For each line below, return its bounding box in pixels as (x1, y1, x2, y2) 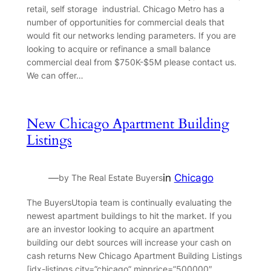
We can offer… (26, 70, 83, 80)
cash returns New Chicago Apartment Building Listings (26, 250, 242, 261)
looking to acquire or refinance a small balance (26, 43, 211, 54)
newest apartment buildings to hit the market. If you (26, 210, 232, 221)
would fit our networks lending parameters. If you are (26, 30, 236, 41)
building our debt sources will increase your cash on (26, 237, 231, 247)
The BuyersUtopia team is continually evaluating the (26, 197, 232, 207)
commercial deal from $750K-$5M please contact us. (26, 56, 237, 67)
